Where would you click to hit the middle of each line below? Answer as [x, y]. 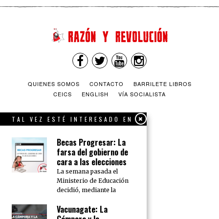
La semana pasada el [87, 171]
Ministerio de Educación [93, 181]
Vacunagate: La [82, 209]
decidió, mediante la [86, 190]
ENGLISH [95, 94]
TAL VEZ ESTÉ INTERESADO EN [72, 119]
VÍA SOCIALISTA [142, 94]
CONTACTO [106, 83]
